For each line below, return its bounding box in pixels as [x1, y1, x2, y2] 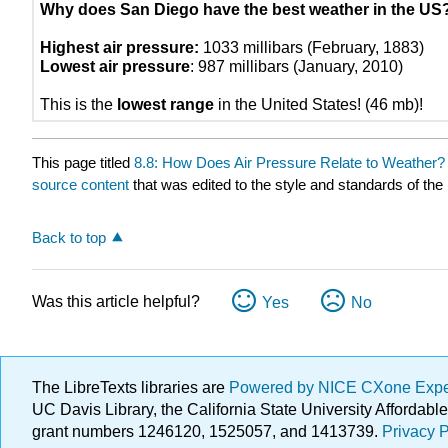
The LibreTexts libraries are [32, 379, 229, 396]
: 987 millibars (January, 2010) [190, 57, 404, 75]
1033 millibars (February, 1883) [199, 38, 425, 56]
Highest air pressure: [40, 38, 200, 56]
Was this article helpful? [32, 292, 200, 310]
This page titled [32, 153, 134, 171]
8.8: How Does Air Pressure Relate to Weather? [134, 153, 445, 171]
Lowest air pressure [40, 57, 191, 75]
